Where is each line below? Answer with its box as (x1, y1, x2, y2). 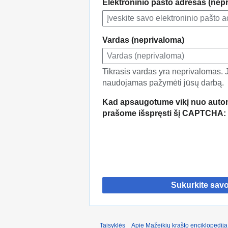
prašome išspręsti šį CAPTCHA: (102, 109, 226, 118)
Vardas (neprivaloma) (102, 36, 184, 45)
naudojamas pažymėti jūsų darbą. (102, 78, 224, 88)
